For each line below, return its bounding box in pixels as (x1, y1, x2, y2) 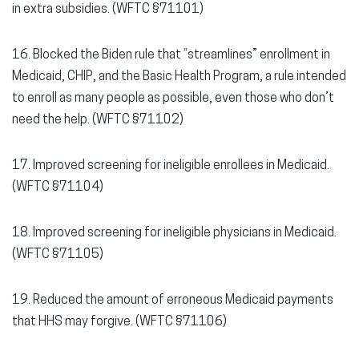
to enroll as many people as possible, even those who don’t (12, 92, 334, 105)
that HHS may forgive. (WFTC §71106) (12, 316, 229, 329)
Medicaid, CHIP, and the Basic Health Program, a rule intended (12, 71, 346, 83)
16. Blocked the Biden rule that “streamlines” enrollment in (12, 49, 330, 62)
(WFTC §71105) (12, 248, 106, 261)
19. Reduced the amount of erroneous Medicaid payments (12, 294, 333, 307)
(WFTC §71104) (12, 181, 106, 194)
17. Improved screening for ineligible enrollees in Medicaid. (12, 159, 329, 172)
